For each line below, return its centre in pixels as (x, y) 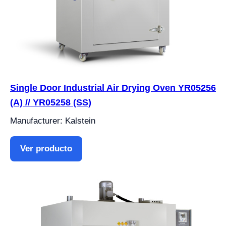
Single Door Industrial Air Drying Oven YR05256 (113, 88)
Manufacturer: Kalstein (53, 121)
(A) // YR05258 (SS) (51, 102)
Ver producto (46, 149)
